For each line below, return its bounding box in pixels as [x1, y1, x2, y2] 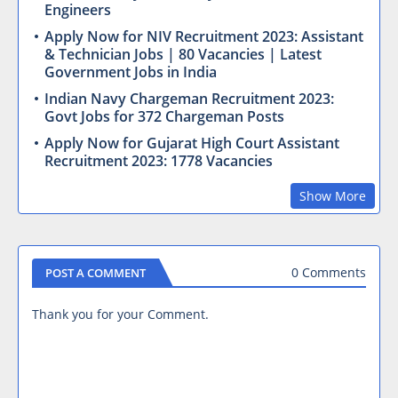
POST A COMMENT [45, 264, 146, 281]
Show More [299, 187, 366, 204]
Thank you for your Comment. [32, 305, 209, 322]
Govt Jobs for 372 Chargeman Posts [44, 106, 284, 126]
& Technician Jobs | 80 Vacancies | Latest [44, 44, 322, 64]
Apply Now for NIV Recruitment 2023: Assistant [44, 26, 363, 46]
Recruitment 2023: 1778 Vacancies [44, 150, 273, 171]
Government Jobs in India [44, 61, 217, 82]
